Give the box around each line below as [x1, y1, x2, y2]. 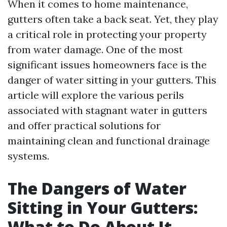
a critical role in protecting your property [8, 28, 207, 41]
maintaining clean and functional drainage [8, 134, 210, 147]
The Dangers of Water [8, 177, 186, 199]
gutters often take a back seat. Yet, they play [8, 13, 218, 25]
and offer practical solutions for [8, 119, 161, 132]
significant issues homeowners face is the [8, 58, 207, 71]
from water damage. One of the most [8, 43, 183, 56]
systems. [8, 149, 49, 162]
